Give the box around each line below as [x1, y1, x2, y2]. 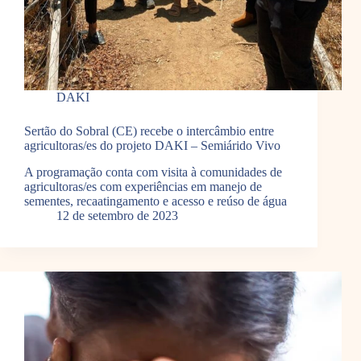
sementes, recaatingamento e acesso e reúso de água [24, 194, 287, 209]
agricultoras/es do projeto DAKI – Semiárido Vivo [24, 139, 280, 153]
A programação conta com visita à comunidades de [24, 165, 282, 180]
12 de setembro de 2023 [56, 209, 178, 223]
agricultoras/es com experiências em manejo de [24, 180, 262, 194]
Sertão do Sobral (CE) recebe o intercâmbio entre [24, 124, 274, 139]
